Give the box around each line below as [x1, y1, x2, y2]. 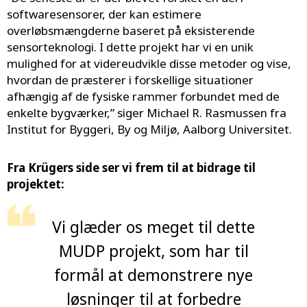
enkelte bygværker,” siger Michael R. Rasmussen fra [7, 105, 286, 121]
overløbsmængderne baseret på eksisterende [7, 23, 255, 39]
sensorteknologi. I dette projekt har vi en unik [7, 39, 254, 56]
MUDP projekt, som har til [58, 240, 249, 262]
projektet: [7, 176, 64, 193]
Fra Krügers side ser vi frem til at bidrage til [7, 160, 256, 176]
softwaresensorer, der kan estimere [7, 6, 201, 23]
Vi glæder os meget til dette [52, 216, 255, 238]
